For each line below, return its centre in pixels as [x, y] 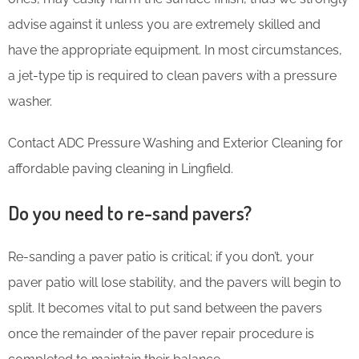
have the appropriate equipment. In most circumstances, [175, 50]
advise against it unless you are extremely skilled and [164, 24]
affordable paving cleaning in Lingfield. [121, 168]
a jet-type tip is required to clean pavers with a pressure [172, 75]
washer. [30, 101]
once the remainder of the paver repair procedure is [161, 333]
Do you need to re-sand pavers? [130, 212]
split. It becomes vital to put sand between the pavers [165, 308]
